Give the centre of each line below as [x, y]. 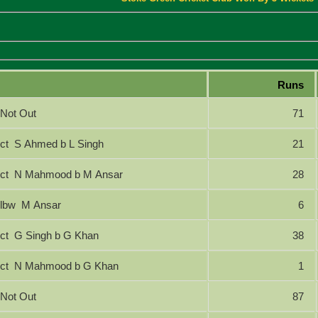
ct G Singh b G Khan [57, 235]
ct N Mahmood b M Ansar [69, 174]
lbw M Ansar [42, 204]
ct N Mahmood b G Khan [67, 265]
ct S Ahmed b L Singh [59, 143]
